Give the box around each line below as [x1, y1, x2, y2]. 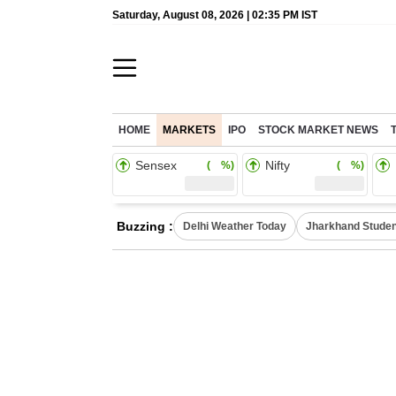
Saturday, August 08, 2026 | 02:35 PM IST [112, 9, 317, 21]
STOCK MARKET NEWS [258, 125, 378, 135]
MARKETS [163, 125, 216, 135]
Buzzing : [117, 219, 173, 233]
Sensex [135, 158, 177, 172]
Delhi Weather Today [183, 220, 286, 232]
